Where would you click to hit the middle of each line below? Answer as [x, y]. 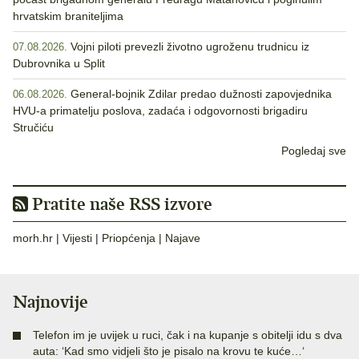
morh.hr [33, 238]
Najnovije [50, 302]
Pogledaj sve [314, 151]
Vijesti [77, 238]
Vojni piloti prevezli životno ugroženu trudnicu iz [190, 47]
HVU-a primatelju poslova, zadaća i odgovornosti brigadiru [160, 111]
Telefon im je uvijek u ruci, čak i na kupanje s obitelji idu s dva [188, 335]
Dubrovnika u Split [59, 64]
